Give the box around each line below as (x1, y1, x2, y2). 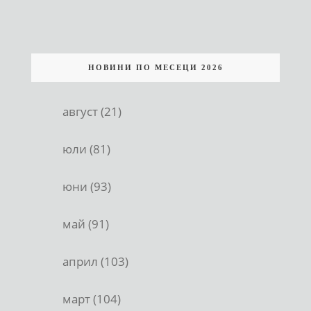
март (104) (62, 290, 121, 307)
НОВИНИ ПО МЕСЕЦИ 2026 (87, 62, 224, 72)
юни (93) (62, 178, 111, 194)
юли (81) (62, 140, 110, 157)
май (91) (62, 215, 109, 232)
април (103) (62, 253, 128, 269)
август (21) (62, 103, 121, 119)
